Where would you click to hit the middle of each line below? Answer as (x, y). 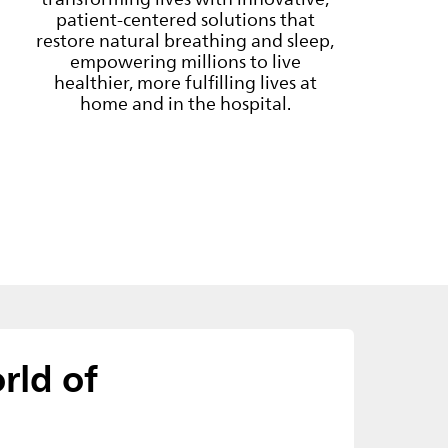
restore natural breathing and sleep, (185, 40)
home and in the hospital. (185, 103)
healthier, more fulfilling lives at (185, 82)
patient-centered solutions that (185, 19)
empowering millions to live (185, 61)
